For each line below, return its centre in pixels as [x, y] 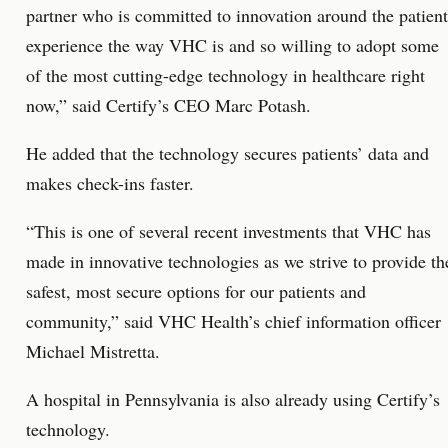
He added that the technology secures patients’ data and [227, 153]
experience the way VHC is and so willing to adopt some [232, 45]
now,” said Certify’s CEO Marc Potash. [168, 105]
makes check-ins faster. [110, 183]
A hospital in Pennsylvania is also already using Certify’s [233, 399]
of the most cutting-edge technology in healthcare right [225, 75]
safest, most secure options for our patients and [196, 291]
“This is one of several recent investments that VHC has [228, 231]
